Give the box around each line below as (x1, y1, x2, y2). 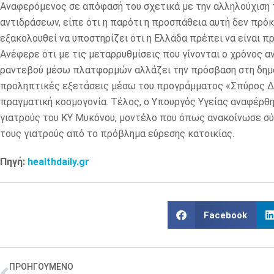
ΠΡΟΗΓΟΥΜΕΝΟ (9, 262, 73, 272)
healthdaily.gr (28, 156, 89, 168)
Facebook (203, 209, 247, 221)
